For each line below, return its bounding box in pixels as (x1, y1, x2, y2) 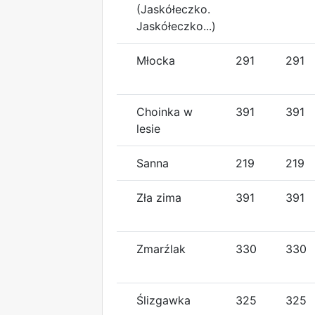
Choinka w (136, 104, 193, 119)
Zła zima (136, 190, 181, 205)
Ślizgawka (136, 292, 191, 307)
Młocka (136, 53, 175, 67)
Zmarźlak (136, 241, 186, 256)
